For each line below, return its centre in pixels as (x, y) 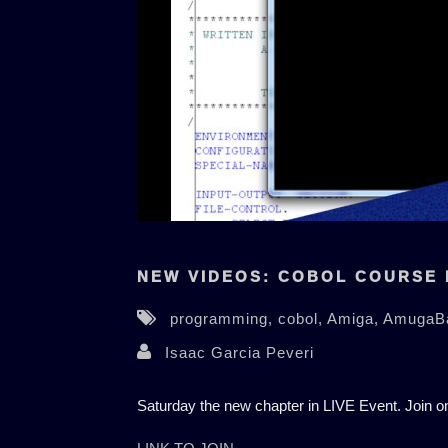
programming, (223, 318)
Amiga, (354, 318)
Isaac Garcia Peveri (239, 352)
